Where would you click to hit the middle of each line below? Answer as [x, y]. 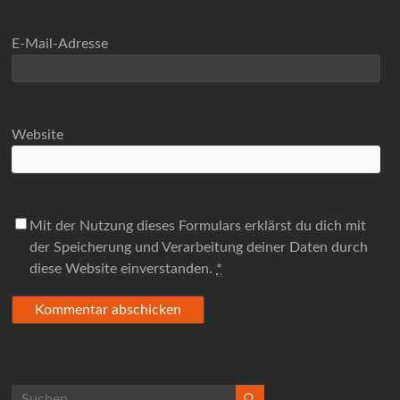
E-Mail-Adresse [60, 44]
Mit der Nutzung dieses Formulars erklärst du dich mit [198, 226]
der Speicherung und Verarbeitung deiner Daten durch [199, 248]
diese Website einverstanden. [123, 269]
